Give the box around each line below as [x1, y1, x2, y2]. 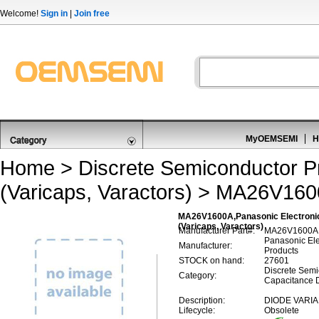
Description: [179, 296, 225, 305]
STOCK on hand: [179, 256, 244, 266]
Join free [74, 9, 110, 19]
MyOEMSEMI [246, 134, 298, 144]
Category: [179, 271, 216, 281]
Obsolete [264, 305, 299, 315]
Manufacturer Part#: [179, 226, 255, 236]
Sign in [41, 9, 68, 19]
